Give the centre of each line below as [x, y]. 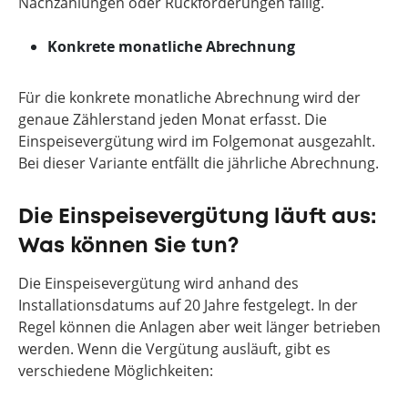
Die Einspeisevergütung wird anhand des [158, 283]
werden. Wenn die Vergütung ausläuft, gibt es [174, 349]
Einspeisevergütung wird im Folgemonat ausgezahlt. [197, 141]
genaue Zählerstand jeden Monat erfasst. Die [173, 119]
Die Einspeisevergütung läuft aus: [197, 217]
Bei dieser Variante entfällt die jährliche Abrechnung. [199, 163]
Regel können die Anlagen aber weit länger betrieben [199, 327]
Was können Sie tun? [128, 246]
